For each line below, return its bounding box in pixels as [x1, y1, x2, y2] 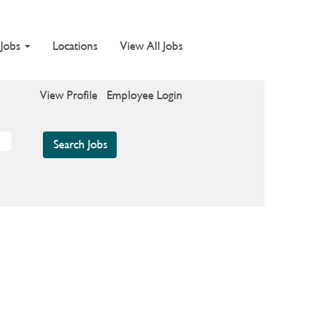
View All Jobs [120, 38, 183, 53]
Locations [53, 38, 98, 53]
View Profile [40, 87, 98, 103]
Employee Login [107, 87, 183, 103]
